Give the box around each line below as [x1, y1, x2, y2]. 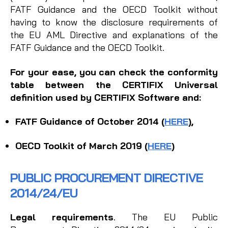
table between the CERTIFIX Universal [10, 78, 218, 91]
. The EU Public [113, 211, 218, 223]
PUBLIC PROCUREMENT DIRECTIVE [10, 169, 204, 185]
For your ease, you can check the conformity [10, 66, 218, 78]
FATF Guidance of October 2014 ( [15, 116, 164, 128]
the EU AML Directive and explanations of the [10, 29, 218, 41]
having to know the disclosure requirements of [10, 16, 218, 28]
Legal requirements [10, 211, 113, 223]
